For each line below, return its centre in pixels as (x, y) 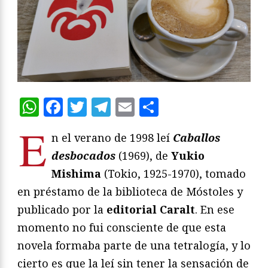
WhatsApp (88, 106)
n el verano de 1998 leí (112, 137)
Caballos (197, 137)
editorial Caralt (151, 209)
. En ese (215, 209)
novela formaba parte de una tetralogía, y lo (134, 245)
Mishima (76, 173)
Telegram (154, 106)
